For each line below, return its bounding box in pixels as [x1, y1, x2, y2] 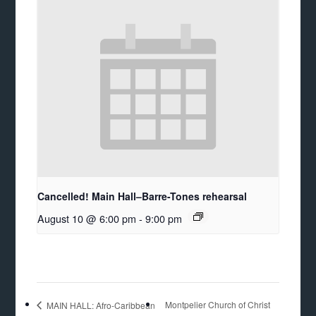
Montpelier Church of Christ [165, 298, 271, 311]
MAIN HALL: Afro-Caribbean [44, 298, 156, 311]
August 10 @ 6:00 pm [37, 211, 137, 226]
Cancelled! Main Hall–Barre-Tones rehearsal [37, 189, 248, 204]
